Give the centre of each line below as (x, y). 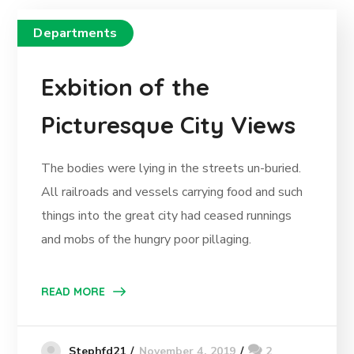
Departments (75, 33)
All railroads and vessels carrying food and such (172, 192)
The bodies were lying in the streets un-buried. (171, 168)
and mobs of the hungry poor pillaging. (147, 239)
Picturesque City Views (169, 125)
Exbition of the (126, 87)
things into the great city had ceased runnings (167, 216)
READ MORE (73, 292)
